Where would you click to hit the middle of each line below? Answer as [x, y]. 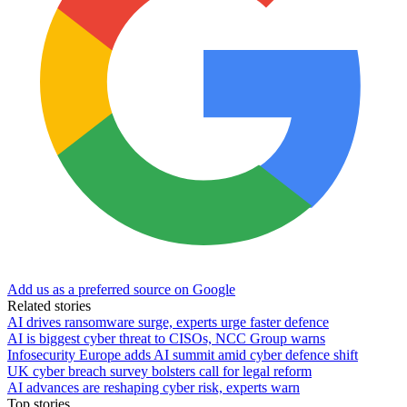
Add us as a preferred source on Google [121, 289]
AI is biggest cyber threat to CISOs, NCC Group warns [166, 338]
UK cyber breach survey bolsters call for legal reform [159, 371]
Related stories [49, 305]
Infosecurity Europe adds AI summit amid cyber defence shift [183, 354]
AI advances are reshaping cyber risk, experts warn [154, 387]
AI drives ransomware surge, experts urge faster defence [168, 322]
